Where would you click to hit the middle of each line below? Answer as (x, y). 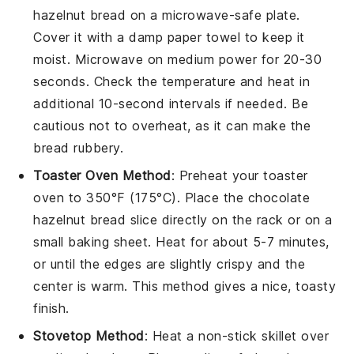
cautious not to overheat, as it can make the (172, 125)
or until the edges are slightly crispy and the (169, 264)
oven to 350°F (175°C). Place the (141, 197)
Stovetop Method (89, 335)
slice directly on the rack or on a (229, 219)
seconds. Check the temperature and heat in (172, 81)
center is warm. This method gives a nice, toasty (185, 286)
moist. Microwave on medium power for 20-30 (178, 59)
